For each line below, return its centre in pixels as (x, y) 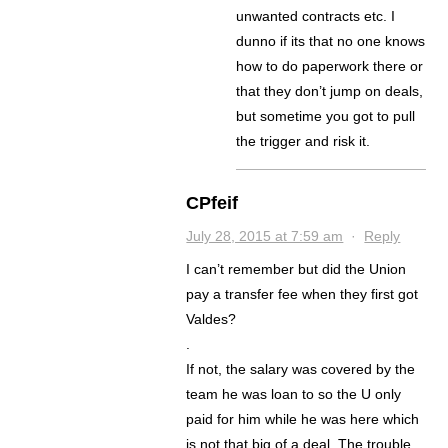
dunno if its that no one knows (331, 41)
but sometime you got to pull (326, 116)
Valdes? (211, 319)
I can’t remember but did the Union (296, 269)
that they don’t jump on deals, (330, 91)
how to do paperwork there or (330, 66)
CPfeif (212, 203)
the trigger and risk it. (303, 141)
